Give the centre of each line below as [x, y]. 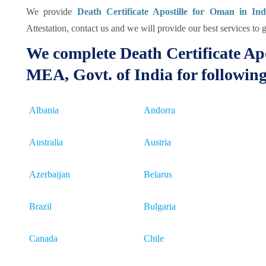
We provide [52, 12]
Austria [157, 142]
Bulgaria [160, 206]
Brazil [40, 206]
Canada [43, 238]
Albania [44, 110]
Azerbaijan [50, 174]
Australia [46, 142]
